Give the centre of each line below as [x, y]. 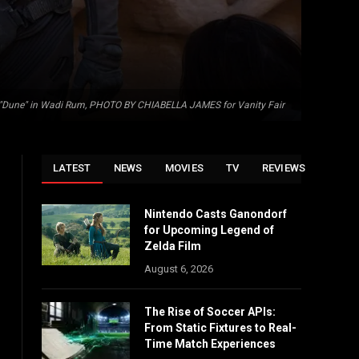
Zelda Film [173, 246]
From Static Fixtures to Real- [220, 328]
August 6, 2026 [179, 269]
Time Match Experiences [210, 344]
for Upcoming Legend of [209, 230]
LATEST [72, 168]
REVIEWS [284, 168]
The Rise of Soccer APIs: [210, 312]
